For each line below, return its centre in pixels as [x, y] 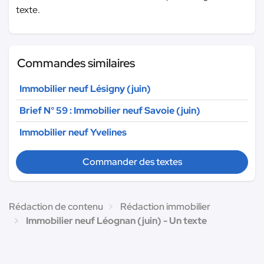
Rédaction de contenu [56, 206]
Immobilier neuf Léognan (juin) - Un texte [116, 220]
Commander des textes [132, 161]
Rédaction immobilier [165, 206]
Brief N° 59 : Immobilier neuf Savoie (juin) [110, 110]
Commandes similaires [76, 63]
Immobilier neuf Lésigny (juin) [85, 88]
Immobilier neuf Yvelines [73, 132]
